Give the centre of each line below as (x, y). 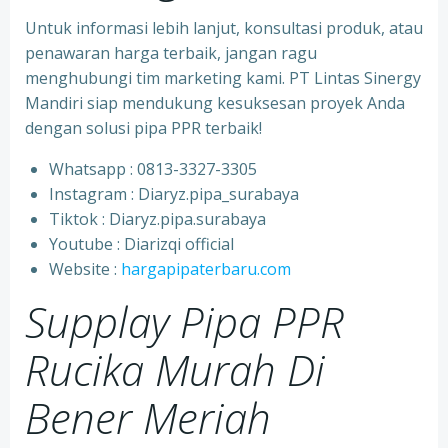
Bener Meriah (148, 417)
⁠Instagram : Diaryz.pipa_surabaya (174, 194)
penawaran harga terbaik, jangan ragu (171, 53)
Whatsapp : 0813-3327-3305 (153, 169)
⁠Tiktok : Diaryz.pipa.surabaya (157, 219)
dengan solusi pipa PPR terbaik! (143, 128)
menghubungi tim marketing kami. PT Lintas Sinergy (223, 78)
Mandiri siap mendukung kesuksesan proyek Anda (215, 103)
